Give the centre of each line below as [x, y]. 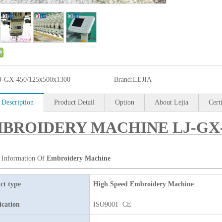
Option [125, 102]
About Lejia [171, 102]
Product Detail [74, 102]
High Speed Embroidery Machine [143, 184]
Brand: [123, 80]
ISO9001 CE [112, 204]
